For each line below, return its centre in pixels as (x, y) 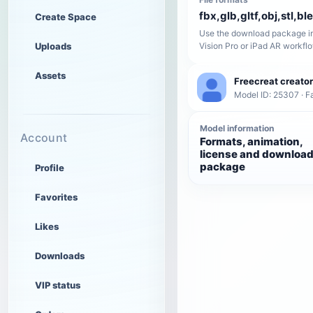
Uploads (53, 46)
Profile (50, 168)
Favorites (56, 197)
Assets (50, 75)
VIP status (58, 285)
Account (44, 138)
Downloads (60, 256)
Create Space (66, 17)
